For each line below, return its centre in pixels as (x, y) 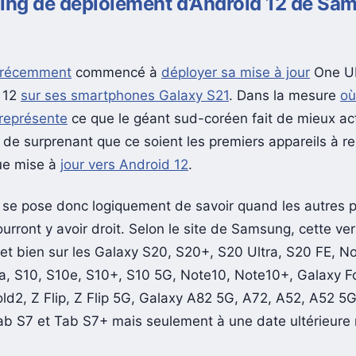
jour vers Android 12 (124, 165)
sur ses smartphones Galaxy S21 (125, 96)
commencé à (116, 73)
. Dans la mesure (284, 96)
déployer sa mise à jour (236, 73)
